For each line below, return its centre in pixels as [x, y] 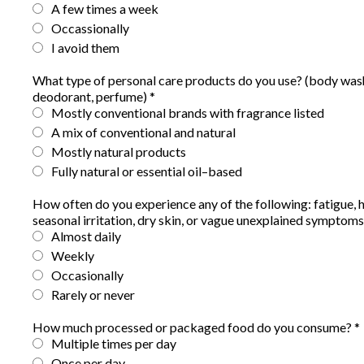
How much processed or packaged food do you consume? [193, 327]
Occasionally [87, 275]
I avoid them [85, 48]
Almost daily [86, 236]
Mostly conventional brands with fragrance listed [188, 113]
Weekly [73, 256]
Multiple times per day [114, 343]
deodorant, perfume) [91, 96]
